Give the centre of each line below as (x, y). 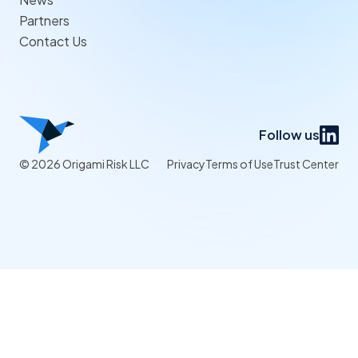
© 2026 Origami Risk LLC (84, 163)
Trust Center (306, 163)
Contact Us (53, 41)
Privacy (186, 163)
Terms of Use (239, 163)
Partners (44, 20)
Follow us (289, 134)
